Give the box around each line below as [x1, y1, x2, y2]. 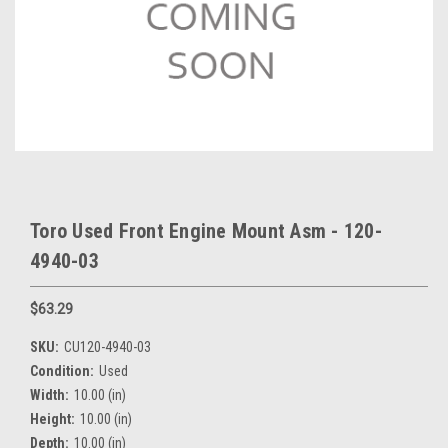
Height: [30, 410, 75, 427]
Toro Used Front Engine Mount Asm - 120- [30, 219, 382, 243]
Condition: [30, 362, 94, 379]
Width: [30, 386, 69, 403]
